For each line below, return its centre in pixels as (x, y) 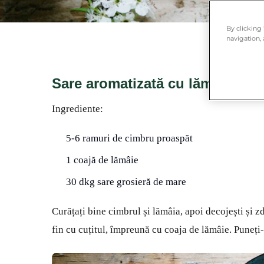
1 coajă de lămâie (102, 160)
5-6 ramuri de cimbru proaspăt (129, 138)
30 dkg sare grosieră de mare (126, 182)
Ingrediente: (77, 109)
